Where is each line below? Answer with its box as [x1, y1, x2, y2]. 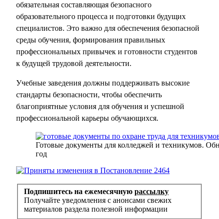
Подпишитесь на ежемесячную [24, 187, 134, 196]
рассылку [134, 187, 169, 196]
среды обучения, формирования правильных [16, 35, 165, 44]
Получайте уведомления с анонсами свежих [24, 196, 172, 205]
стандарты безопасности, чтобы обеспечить [16, 90, 162, 99]
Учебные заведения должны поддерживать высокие [16, 78, 190, 87]
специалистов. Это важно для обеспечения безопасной [16, 23, 199, 32]
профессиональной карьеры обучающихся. [16, 113, 158, 122]
